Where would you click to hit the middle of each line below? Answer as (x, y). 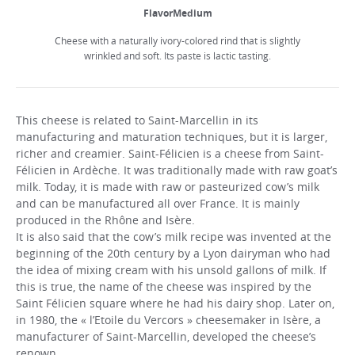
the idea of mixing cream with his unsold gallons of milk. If (171, 270)
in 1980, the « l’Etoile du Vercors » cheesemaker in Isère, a (168, 320)
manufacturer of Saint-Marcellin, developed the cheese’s (166, 337)
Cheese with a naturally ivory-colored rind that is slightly (177, 41)
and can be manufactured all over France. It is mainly (158, 204)
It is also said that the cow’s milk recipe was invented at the (174, 237)
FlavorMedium (177, 13)
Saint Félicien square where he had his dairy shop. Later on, (175, 303)
